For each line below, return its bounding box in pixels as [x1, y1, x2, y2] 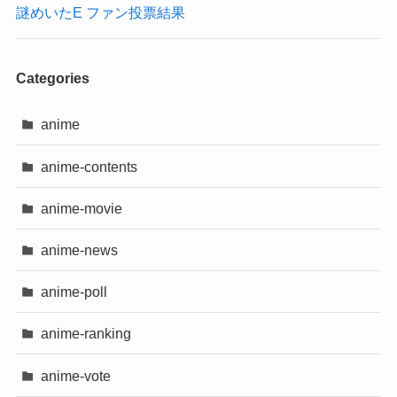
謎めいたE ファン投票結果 [15, 4, 185, 20]
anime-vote [41, 367, 112, 384]
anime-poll [41, 284, 108, 300]
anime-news [41, 241, 119, 258]
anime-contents [41, 158, 138, 175]
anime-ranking [41, 325, 132, 342]
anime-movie [41, 199, 123, 216]
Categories [15, 70, 90, 87]
